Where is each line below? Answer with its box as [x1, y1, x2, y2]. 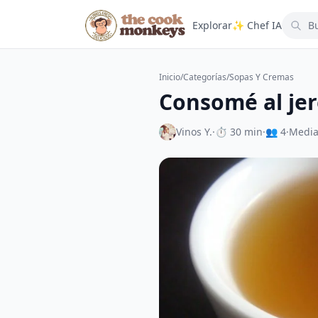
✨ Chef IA [232, 18, 283, 32]
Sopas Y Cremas [229, 71, 294, 83]
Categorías [183, 71, 226, 83]
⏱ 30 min [215, 125, 263, 138]
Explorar [192, 18, 233, 32]
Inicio [159, 71, 180, 83]
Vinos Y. [176, 125, 212, 138]
